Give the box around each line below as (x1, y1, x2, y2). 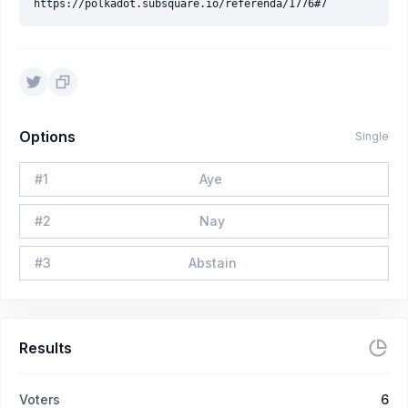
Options (19, 127, 76, 146)
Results (19, 339, 72, 357)
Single (355, 129, 389, 143)
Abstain (188, 255, 237, 270)
